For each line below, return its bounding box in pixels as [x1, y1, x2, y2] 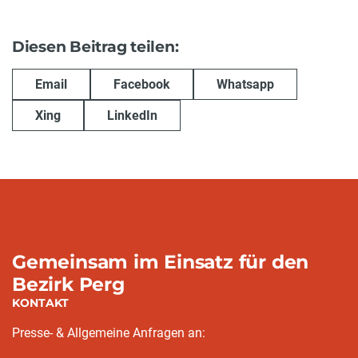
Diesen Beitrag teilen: [12, 37, 179, 56]
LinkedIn [107, 107, 157, 123]
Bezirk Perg [12, 272, 125, 296]
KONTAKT [12, 296, 69, 311]
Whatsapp [217, 76, 274, 92]
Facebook [113, 76, 170, 92]
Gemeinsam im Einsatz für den [12, 250, 309, 274]
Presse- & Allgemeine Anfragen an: [12, 325, 205, 341]
